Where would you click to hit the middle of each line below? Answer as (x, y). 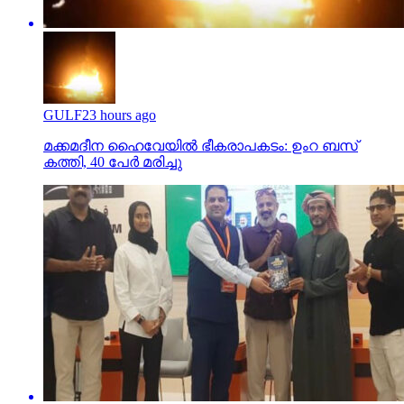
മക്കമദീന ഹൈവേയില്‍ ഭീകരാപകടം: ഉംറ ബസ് (201, 145)
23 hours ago (119, 115)
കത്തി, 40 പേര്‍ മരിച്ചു (113, 161)
